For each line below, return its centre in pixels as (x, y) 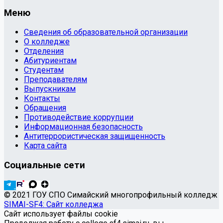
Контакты (42, 99)
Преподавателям (56, 80)
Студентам (44, 70)
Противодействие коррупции (79, 117)
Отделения (44, 51)
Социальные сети (45, 166)
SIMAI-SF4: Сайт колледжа (54, 204)
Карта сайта (45, 146)
